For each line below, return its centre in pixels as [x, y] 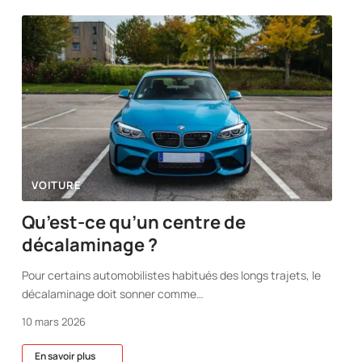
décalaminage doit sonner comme [109, 293]
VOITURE [57, 185]
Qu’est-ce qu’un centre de [134, 222]
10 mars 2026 [54, 321]
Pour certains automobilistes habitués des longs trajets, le [172, 275]
